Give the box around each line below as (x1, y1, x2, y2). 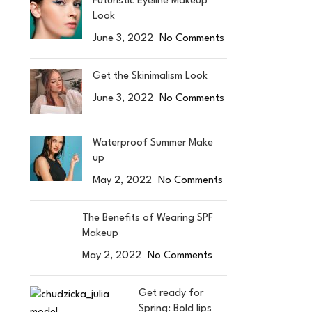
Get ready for (139, 288, 204, 299)
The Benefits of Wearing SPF (81, 213, 213, 224)
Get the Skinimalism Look (92, 71, 208, 81)
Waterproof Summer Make (92, 138, 213, 148)
